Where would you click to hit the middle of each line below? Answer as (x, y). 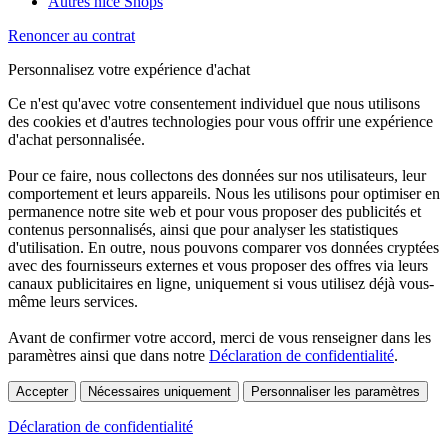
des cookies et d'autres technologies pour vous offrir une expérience (220, 122)
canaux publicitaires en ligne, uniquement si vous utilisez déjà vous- (221, 284)
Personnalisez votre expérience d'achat (129, 70)
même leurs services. (73, 302)
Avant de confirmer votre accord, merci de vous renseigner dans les (219, 338)
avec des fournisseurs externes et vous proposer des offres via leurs (218, 266)
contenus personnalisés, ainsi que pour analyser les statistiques (203, 230)
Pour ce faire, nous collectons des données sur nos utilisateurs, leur (217, 176)
